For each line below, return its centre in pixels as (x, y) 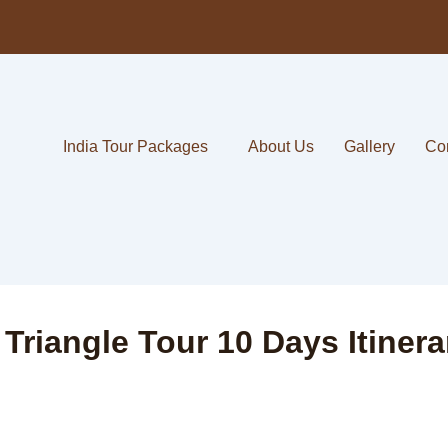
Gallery (369, 146)
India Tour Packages (135, 146)
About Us (281, 146)
